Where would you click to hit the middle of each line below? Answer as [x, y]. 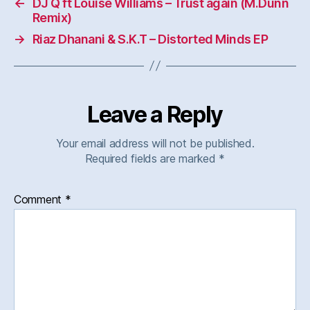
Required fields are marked [152, 158]
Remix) [52, 17]
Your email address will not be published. [155, 143]
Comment [39, 199]
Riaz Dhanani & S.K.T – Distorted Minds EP [150, 39]
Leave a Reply [155, 114]
